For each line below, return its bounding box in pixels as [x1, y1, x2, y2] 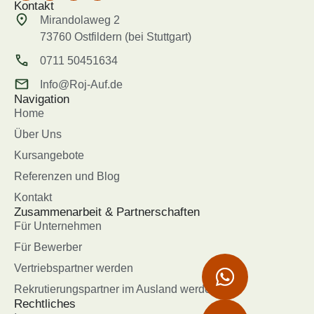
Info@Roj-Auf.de [39, 78, 123, 90]
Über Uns [14, 128, 62, 140]
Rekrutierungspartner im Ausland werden [14, 283, 217, 295]
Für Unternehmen [14, 220, 102, 232]
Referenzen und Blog [14, 170, 120, 182]
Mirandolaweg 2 [39, 14, 120, 26]
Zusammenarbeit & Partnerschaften [14, 205, 200, 219]
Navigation [14, 93, 69, 106]
